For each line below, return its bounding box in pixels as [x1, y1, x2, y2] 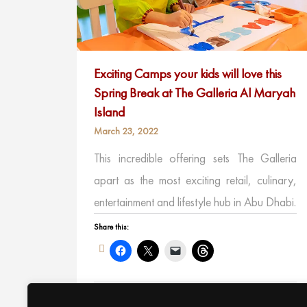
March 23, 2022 [94, 125, 158, 138]
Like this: [94, 290, 121, 302]
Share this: [94, 221, 129, 233]
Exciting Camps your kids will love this [94, 65, 282, 83]
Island [94, 103, 125, 121]
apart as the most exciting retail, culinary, [94, 172, 297, 188]
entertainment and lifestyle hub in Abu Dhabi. [94, 194, 296, 210]
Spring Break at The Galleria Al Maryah [94, 84, 295, 102]
